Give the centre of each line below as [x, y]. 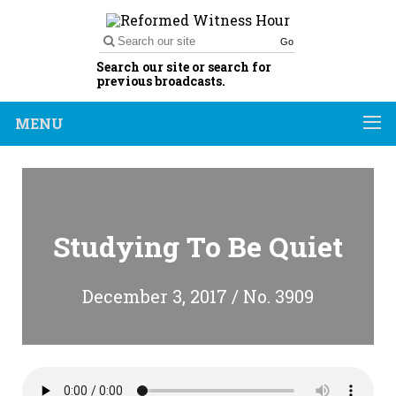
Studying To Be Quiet [198, 246]
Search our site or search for [184, 67]
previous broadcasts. [161, 81]
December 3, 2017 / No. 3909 [198, 296]
